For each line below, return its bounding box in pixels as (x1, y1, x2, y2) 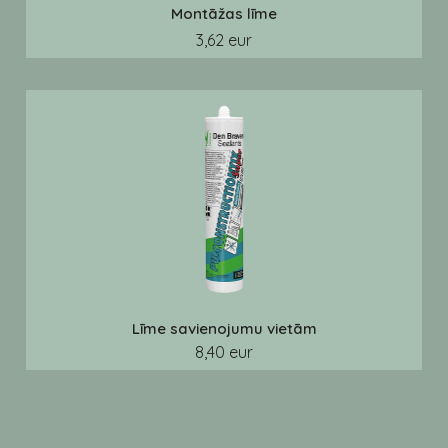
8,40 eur (195, 342, 253, 362)
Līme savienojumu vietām (131, 319, 317, 338)
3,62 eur (196, 30, 252, 50)
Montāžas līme (171, 4, 277, 23)
